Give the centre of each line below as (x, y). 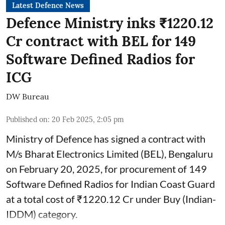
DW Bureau (28, 96)
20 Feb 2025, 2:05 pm (88, 120)
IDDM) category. (42, 214)
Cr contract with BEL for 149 (101, 41)
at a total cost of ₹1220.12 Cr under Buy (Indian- (111, 199)
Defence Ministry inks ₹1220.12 (110, 23)
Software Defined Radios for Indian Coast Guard (110, 184)
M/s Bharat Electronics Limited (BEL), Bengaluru (109, 154)
